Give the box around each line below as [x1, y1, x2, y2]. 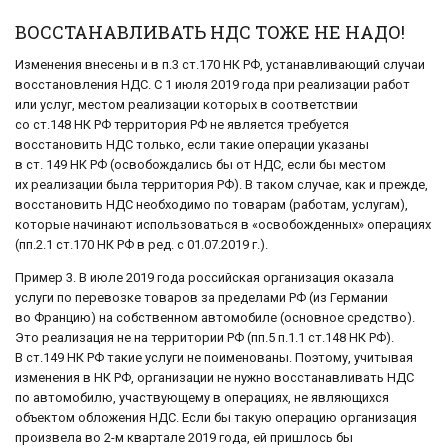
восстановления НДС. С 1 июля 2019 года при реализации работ [15, 76, 410, 92]
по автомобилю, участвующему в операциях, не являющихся [15, 389, 389, 405]
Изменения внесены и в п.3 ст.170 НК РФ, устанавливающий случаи [15, 56, 425, 72]
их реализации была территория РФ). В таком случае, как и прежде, [15, 176, 428, 192]
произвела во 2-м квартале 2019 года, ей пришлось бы [15, 429, 353, 445]
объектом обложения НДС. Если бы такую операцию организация [15, 409, 417, 425]
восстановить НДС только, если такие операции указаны [15, 136, 369, 152]
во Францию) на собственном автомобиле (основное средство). [15, 309, 415, 325]
